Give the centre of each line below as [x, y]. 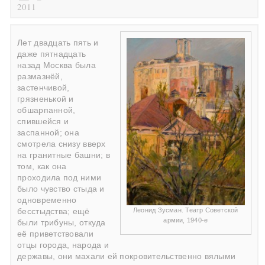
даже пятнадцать [52, 54]
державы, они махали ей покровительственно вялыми [127, 256]
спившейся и [43, 121]
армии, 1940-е [186, 220]
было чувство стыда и [61, 189]
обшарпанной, [46, 110]
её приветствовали [55, 234]
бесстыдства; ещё [54, 211]
